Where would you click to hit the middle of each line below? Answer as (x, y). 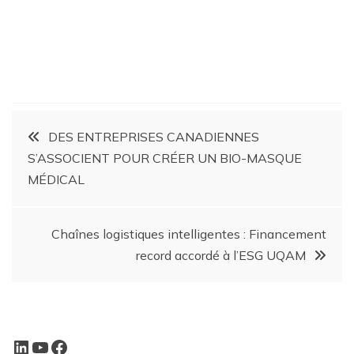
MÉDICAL (56, 179)
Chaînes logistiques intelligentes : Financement (189, 233)
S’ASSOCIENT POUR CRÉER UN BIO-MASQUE (165, 158)
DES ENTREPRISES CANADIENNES (154, 136)
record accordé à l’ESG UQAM (221, 255)
